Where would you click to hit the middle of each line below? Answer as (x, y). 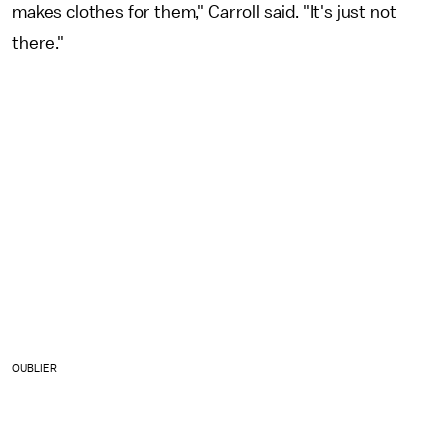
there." (40, 43)
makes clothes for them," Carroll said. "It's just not (204, 12)
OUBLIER (35, 368)
